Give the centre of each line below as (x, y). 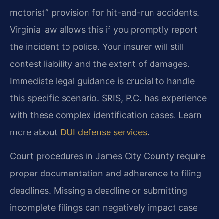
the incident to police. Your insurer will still (97, 46)
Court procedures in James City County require (108, 156)
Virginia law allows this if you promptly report (104, 29)
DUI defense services (104, 132)
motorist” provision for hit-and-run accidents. (105, 12)
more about (35, 132)
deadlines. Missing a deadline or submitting (99, 191)
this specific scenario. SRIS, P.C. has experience (108, 98)
